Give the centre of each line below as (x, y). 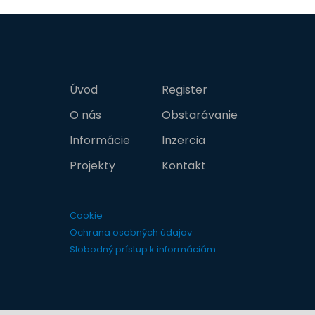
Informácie (99, 140)
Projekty (92, 166)
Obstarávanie (199, 115)
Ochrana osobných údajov (130, 232)
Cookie (86, 216)
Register (184, 90)
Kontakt (184, 166)
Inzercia (183, 140)
